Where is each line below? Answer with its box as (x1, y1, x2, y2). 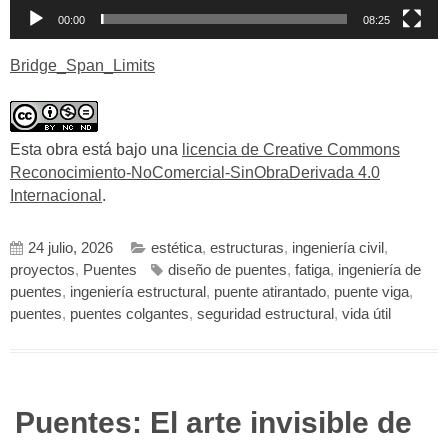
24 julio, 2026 (28, 240, 113, 257)
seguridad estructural (197, 306, 334, 323)
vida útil (342, 306, 391, 323)
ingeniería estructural (70, 284, 206, 301)
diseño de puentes (168, 262, 287, 279)
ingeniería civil (292, 240, 384, 257)
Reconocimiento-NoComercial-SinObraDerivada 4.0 (10, 163, 380, 181)
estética (151, 240, 202, 257)
